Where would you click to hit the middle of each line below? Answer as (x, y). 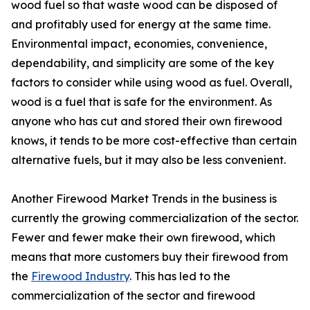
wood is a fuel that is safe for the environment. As (142, 102)
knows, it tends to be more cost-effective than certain (154, 141)
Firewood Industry (80, 276)
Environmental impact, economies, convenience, (139, 44)
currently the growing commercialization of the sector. (155, 218)
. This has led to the (180, 276)
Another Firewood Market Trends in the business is (144, 199)
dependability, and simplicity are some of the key (143, 63)
